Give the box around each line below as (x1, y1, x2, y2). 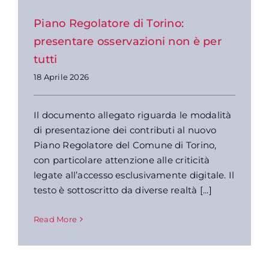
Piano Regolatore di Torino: (33, 17, 184, 30)
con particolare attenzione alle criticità (33, 154, 210, 166)
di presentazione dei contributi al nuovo (33, 124, 216, 136)
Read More (33, 214, 77, 224)
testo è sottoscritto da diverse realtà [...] (33, 184, 212, 196)
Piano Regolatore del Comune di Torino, (33, 139, 217, 151)
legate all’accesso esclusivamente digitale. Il (33, 169, 235, 181)
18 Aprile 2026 (33, 72, 89, 82)
